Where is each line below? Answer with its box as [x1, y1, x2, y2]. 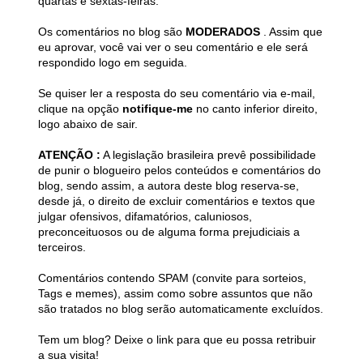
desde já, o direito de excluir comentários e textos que [38, 194, 315, 208]
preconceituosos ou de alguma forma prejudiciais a [38, 225, 300, 239]
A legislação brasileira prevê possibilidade [100, 148, 316, 162]
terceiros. [38, 241, 86, 254]
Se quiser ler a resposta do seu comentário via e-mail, [38, 87, 315, 100]
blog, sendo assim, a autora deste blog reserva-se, [38, 179, 299, 193]
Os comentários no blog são [38, 25, 186, 39]
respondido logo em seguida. [38, 56, 187, 70]
